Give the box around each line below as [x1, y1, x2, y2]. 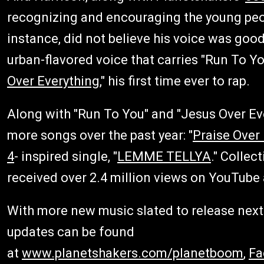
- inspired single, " [14, 149, 117, 164]
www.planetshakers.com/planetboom [22, 246, 243, 260]
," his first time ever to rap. [100, 74, 250, 88]
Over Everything [7, 74, 100, 88]
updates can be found [7, 225, 134, 239]
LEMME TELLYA [117, 149, 211, 164]
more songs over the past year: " [7, 128, 193, 143]
